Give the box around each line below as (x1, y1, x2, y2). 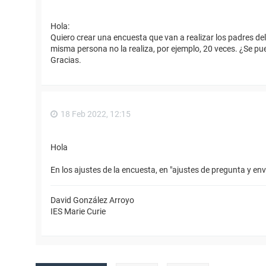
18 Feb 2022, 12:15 (61, 109, 131, 119)
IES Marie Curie (50, 206, 106, 216)
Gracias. (50, 55, 81, 65)
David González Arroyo (50, 195, 134, 205)
